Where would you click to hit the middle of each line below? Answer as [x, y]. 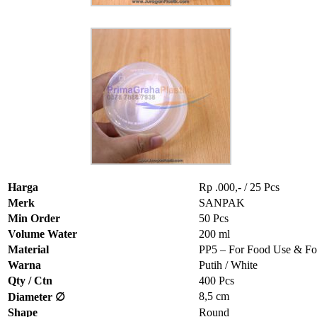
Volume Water [42, 234]
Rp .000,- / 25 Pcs [239, 188]
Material [28, 250]
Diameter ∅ [36, 297]
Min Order [34, 219]
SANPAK [222, 203]
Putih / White [228, 265]
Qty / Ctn [30, 281]
